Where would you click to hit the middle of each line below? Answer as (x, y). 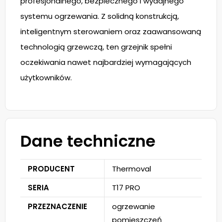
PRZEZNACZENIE (57, 206)
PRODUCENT (51, 169)
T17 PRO (126, 188)
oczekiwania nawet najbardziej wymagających (106, 62)
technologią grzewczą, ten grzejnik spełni (96, 47)
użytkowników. (46, 78)
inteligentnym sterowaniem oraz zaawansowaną (111, 31)
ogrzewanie (134, 206)
